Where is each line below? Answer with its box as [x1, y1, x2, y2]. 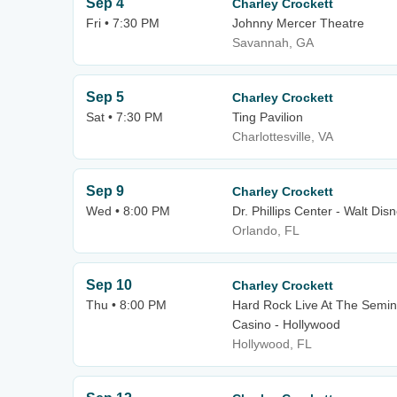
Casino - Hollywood [232, 317, 340, 331]
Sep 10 [86, 277, 132, 292]
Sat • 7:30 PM [86, 110, 163, 124]
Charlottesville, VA [232, 129, 333, 144]
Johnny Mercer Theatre [232, 16, 364, 30]
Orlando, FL [232, 223, 300, 237]
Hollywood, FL [232, 337, 312, 351]
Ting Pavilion [232, 110, 303, 124]
